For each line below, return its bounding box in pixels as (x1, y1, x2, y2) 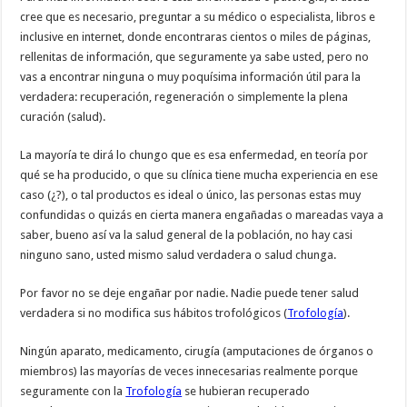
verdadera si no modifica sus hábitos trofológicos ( (20, 306, 288, 321)
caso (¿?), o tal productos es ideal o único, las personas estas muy (20, 188, 362, 203)
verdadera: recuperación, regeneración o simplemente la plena (20, 90, 349, 104)
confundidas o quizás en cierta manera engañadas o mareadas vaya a (20, 208, 384, 223)
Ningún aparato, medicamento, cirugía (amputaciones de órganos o (20, 344, 374, 359)
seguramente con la (20, 384, 126, 399)
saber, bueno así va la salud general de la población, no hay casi (20, 228, 353, 243)
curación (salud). (20, 110, 106, 124)
